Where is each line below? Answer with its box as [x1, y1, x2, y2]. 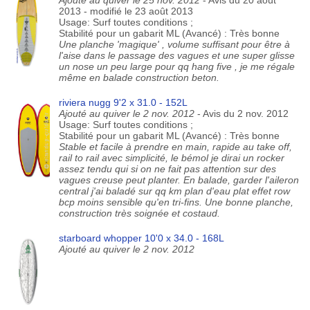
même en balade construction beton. [58, 72, 219, 83]
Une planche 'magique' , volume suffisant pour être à [58, 39, 290, 50]
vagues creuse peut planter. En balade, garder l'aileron [58, 174, 299, 185]
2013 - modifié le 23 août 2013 [58, 6, 193, 17]
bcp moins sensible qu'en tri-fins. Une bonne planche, [58, 197, 293, 208]
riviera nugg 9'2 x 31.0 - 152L [58, 97, 188, 108]
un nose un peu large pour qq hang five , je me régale [58, 61, 295, 72]
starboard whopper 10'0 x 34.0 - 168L [58, 232, 224, 244]
